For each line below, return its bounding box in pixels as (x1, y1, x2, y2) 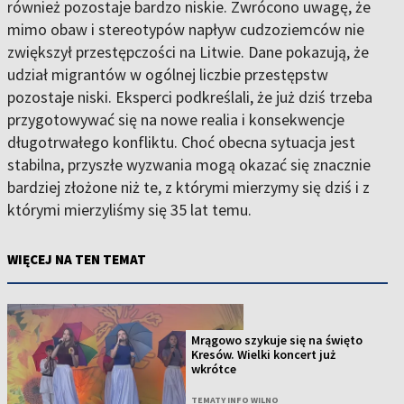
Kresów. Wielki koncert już (191, 346, 336, 363)
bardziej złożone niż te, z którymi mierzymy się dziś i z (7, 177, 370, 197)
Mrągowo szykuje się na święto (191, 332, 363, 349)
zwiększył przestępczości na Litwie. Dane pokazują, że (7, 41, 369, 62)
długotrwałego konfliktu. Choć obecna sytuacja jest (7, 132, 355, 152)
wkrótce (191, 361, 237, 378)
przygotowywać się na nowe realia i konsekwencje (7, 109, 344, 130)
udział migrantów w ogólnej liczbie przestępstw (7, 64, 328, 85)
